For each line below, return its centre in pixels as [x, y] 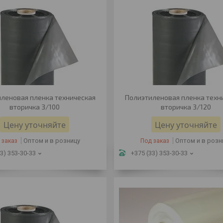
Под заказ [155, 141]
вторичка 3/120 [186, 107]
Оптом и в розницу [52, 141]
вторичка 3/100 [34, 107]
